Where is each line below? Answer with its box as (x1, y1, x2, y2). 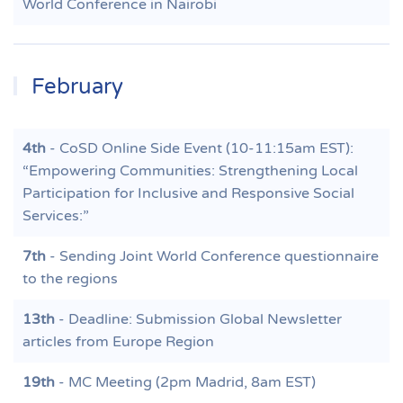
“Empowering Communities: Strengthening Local (22, 162, 358, 180)
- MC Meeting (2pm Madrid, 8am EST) (55, 373, 316, 391)
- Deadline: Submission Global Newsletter (55, 310, 342, 328)
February (26, 74, 124, 100)
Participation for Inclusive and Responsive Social (22, 184, 354, 202)
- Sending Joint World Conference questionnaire (46, 247, 379, 265)
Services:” (22, 207, 89, 225)
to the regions (22, 270, 118, 288)
